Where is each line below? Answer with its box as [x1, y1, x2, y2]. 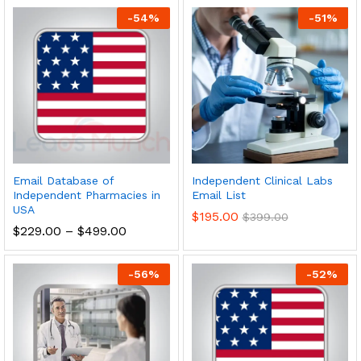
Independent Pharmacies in [13, 189, 160, 201]
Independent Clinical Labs [191, 174, 333, 187]
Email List [191, 189, 246, 201]
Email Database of [13, 174, 114, 187]
